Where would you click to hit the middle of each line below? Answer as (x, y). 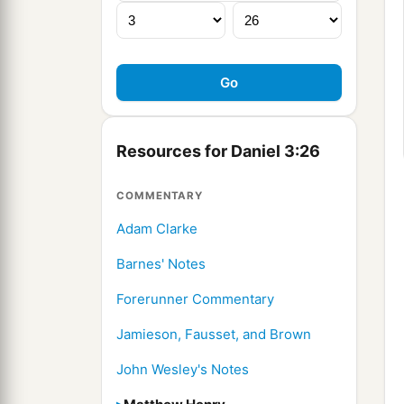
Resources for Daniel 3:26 (218, 151)
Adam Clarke (157, 229)
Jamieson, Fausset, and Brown (214, 335)
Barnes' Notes (161, 264)
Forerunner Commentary (195, 299)
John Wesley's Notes (183, 370)
